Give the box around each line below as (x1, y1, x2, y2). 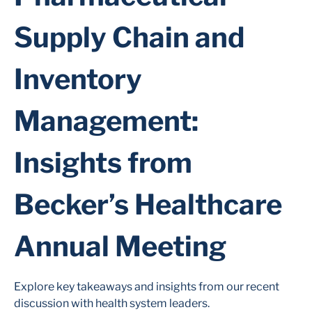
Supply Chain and (14, 20, 244, 54)
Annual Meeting (14, 229, 226, 263)
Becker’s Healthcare (14, 187, 282, 221)
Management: (14, 104, 198, 138)
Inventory (14, 62, 142, 96)
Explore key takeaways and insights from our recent (14, 280, 279, 293)
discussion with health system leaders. (14, 297, 210, 310)
